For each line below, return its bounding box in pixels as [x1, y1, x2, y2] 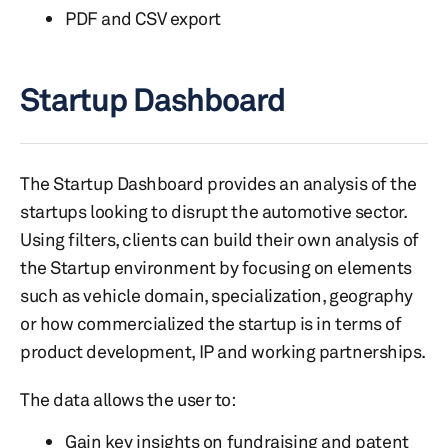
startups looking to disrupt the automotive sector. [20, 200, 407, 222]
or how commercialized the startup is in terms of [20, 312, 402, 334]
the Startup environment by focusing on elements [20, 256, 412, 278]
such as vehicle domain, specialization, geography [20, 284, 413, 306]
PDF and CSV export [65, 7, 221, 29]
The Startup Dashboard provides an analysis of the [20, 172, 417, 194]
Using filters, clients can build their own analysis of [20, 228, 419, 250]
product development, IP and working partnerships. [20, 340, 426, 362]
